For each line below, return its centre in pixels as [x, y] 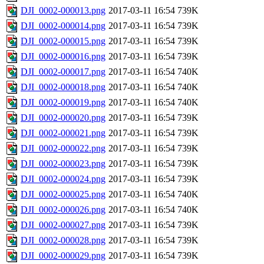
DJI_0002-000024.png [63, 179]
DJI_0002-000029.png [63, 256]
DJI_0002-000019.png [63, 103]
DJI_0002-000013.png [63, 11]
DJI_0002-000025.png [63, 194]
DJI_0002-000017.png [63, 72]
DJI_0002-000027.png [63, 225]
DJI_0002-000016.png [63, 57]
